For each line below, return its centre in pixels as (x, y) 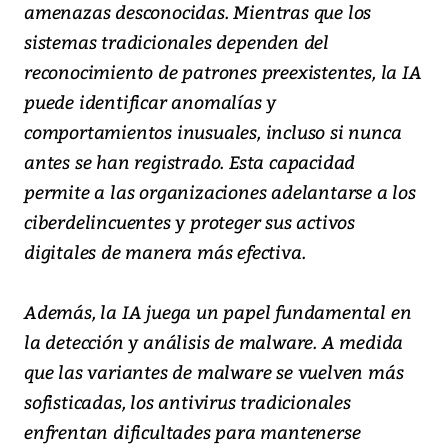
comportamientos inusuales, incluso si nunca (213, 131)
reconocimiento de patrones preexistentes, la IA (223, 71)
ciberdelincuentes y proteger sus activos (189, 221)
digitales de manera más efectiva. (165, 251)
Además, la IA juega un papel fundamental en (218, 311)
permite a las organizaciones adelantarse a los (220, 191)
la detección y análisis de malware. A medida (214, 341)
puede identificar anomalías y (150, 101)
